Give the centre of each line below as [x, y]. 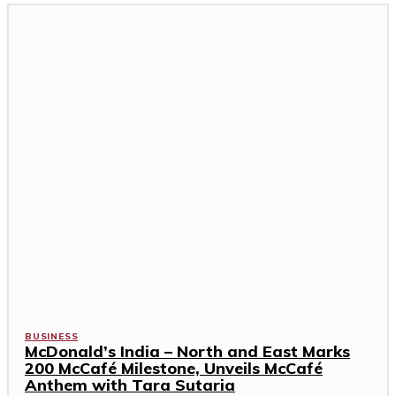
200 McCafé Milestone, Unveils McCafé [174, 369]
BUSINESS [52, 337]
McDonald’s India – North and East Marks [187, 352]
